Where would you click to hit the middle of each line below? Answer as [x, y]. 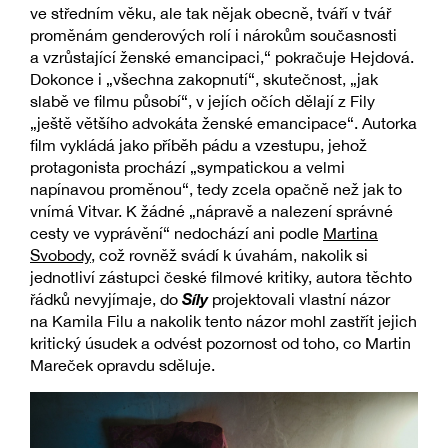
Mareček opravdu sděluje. [122, 365]
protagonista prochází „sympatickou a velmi [187, 167]
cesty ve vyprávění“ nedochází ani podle [176, 233]
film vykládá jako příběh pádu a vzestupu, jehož [198, 145]
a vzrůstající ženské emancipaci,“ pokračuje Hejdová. [222, 57]
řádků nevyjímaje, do [106, 299]
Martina [350, 233]
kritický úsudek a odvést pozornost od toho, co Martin [220, 343]
